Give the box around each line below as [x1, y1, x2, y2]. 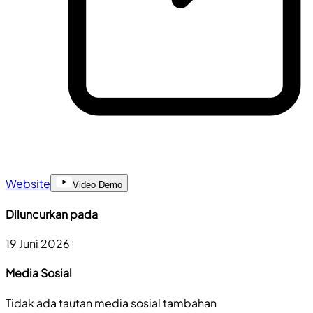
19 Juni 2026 [6, 236, 70, 252]
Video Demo [73, 179, 122, 190]
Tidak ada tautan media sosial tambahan [6, 295, 217, 310]
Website [6, 175, 50, 191]
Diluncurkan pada [6, 206, 98, 221]
